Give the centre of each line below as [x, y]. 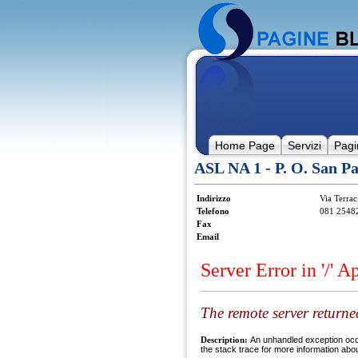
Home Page [245, 145]
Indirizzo [213, 198]
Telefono [213, 211]
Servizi [304, 145]
